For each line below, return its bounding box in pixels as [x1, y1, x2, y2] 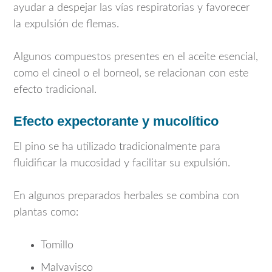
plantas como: [13, 206, 78, 218]
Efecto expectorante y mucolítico [13, 114, 219, 129]
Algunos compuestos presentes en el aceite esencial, [13, 52, 258, 63]
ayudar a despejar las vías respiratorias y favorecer [13, 2, 250, 14]
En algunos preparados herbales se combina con [13, 190, 239, 202]
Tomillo [41, 239, 73, 251]
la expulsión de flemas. [13, 19, 119, 30]
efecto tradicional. [13, 84, 97, 96]
